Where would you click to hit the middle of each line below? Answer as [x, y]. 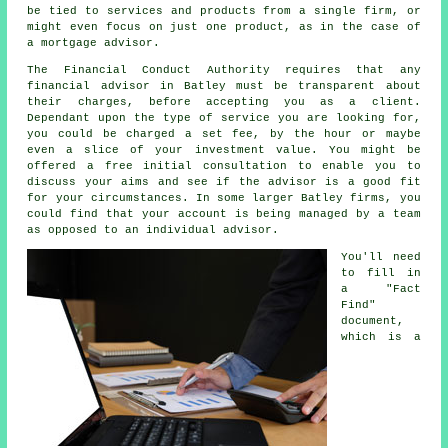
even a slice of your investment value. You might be [224, 149]
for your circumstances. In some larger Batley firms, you [224, 197]
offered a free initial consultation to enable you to [224, 165]
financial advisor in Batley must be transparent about [224, 85]
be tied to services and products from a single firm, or [224, 10]
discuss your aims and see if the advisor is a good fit [224, 181]
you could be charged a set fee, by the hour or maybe [224, 133]
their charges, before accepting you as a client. [224, 101]
